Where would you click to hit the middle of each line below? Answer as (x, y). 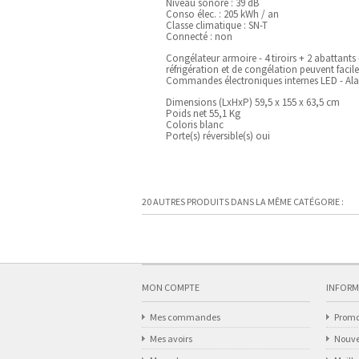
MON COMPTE (171, 287)
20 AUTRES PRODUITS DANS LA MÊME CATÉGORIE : (243, 202)
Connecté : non (199, 36)
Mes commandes (185, 317)
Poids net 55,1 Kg (203, 113)
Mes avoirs (171, 339)
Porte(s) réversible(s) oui (218, 136)
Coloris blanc (195, 125)
